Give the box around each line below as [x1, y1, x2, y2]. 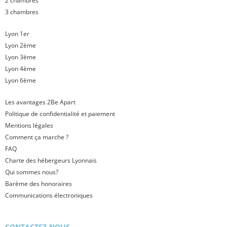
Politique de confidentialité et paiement [5, 109, 115, 119]
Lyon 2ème [5, 41, 36, 50]
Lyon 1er [5, 29, 29, 39]
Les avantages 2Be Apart [5, 98, 75, 107]
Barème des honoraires [5, 179, 72, 188]
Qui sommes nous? [5, 168, 58, 177]
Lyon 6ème [5, 76, 36, 85]
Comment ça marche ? [5, 133, 68, 142]
